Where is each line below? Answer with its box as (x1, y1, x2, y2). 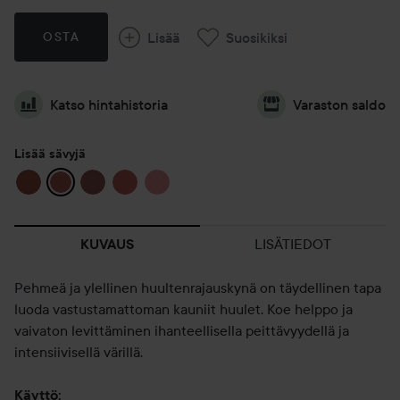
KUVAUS (80, 236, 134, 253)
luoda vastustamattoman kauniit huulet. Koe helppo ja (14, 300, 353, 318)
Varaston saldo (293, 96, 386, 113)
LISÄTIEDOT (254, 235, 331, 253)
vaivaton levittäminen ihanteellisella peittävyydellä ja (14, 321, 349, 339)
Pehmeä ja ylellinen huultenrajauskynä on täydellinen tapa (14, 279, 381, 296)
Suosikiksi (226, 28, 288, 46)
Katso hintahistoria (50, 96, 168, 113)
